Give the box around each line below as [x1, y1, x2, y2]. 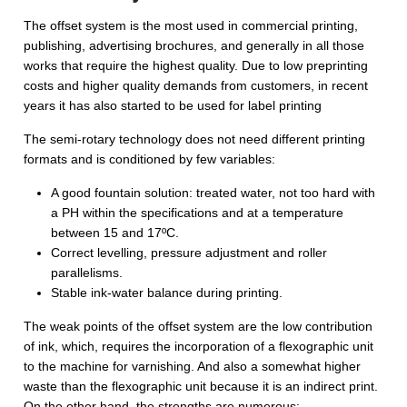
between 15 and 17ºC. [51, 224, 180, 240]
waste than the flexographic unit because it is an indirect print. [24, 378, 379, 393]
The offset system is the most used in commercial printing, [24, 17, 359, 33]
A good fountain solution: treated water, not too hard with [51, 184, 376, 200]
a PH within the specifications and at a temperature [51, 204, 344, 220]
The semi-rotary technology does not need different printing [24, 131, 366, 146]
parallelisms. [51, 264, 124, 280]
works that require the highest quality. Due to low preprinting [24, 57, 369, 73]
